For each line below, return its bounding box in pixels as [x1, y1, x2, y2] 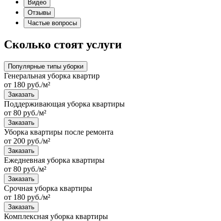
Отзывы [28, 8, 51, 16]
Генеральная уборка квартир [4, 71, 100, 80]
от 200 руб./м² [4, 136, 50, 145]
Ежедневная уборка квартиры [4, 155, 105, 164]
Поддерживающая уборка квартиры [4, 99, 125, 108]
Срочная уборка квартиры [4, 184, 92, 192]
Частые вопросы [28, 19, 77, 27]
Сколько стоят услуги [4, 37, 122, 51]
